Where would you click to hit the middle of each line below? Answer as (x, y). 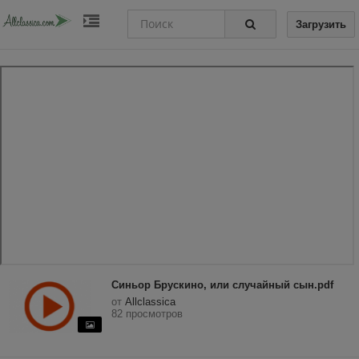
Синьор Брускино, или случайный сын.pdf (222, 285)
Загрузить (321, 25)
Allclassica (150, 302)
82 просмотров (147, 314)
